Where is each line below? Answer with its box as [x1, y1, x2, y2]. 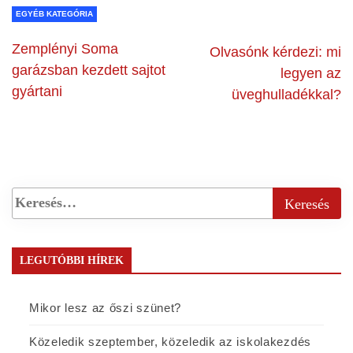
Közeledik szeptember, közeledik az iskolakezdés [29, 334, 311, 348]
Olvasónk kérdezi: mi [210, 43, 341, 60]
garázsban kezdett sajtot [12, 61, 165, 78]
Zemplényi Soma [12, 40, 118, 57]
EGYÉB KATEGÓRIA [16, 9, 93, 18]
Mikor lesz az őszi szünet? [29, 300, 182, 314]
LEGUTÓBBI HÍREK [20, 254, 124, 266]
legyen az [281, 65, 341, 81]
